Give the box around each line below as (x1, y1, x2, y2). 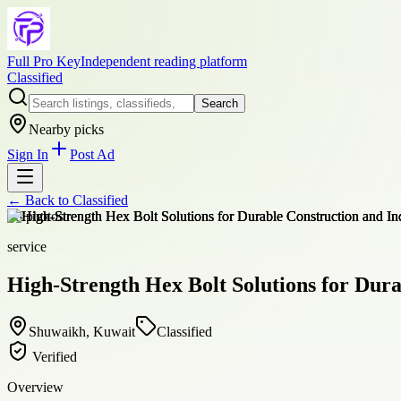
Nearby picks (29, 122, 104, 137)
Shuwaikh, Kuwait (29, 323, 135, 339)
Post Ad (70, 147, 115, 162)
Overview (7, 379, 64, 395)
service (7, 239, 47, 254)
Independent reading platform (81, 54, 247, 69)
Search (201, 97, 238, 110)
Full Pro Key (7, 54, 81, 69)
